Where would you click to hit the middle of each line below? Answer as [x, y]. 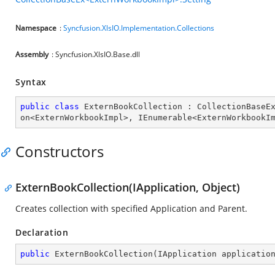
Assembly [32, 54]
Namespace [36, 28]
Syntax [31, 82]
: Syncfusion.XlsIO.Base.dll [96, 54]
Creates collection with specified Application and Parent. [131, 208]
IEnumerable [165, 118]
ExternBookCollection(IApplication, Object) [128, 187]
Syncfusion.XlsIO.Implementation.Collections [139, 28]
